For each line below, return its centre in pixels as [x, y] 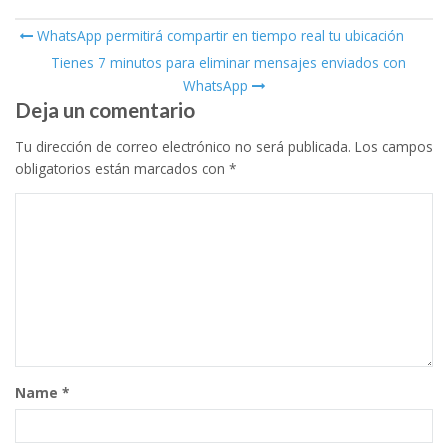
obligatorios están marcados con [122, 168]
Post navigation [112, 49]
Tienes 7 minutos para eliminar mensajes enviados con [226, 62]
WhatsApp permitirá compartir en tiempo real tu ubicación [218, 35]
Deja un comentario [105, 109]
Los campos [392, 146]
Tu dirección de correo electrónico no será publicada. [183, 146]
